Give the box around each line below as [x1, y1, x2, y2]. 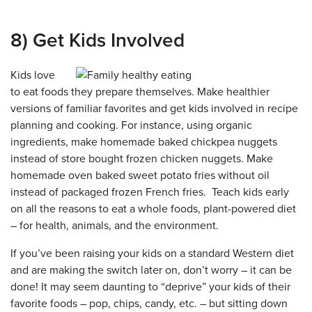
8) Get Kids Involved [10, 29, 185, 52]
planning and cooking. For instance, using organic [10, 118, 252, 132]
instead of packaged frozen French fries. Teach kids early [10, 185, 289, 199]
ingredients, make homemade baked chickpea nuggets [10, 135, 277, 149]
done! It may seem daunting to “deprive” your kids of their [10, 280, 290, 294]
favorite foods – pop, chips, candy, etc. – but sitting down [10, 297, 288, 311]
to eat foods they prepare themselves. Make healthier [10, 85, 270, 99]
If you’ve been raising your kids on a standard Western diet [10, 247, 294, 260]
